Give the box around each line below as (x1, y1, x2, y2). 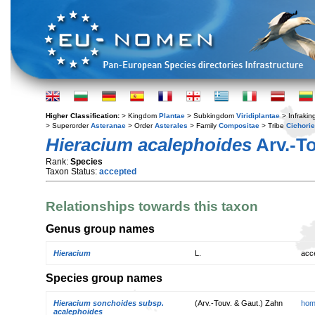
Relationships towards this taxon (46, 199, 258, 214)
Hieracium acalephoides (46, 134, 252, 155)
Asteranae (91, 122, 126, 129)
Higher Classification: (46, 112, 122, 120)
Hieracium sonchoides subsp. (53, 298, 164, 307)
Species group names (46, 271, 162, 285)
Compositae (219, 122, 259, 129)
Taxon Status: (46, 167, 99, 176)
